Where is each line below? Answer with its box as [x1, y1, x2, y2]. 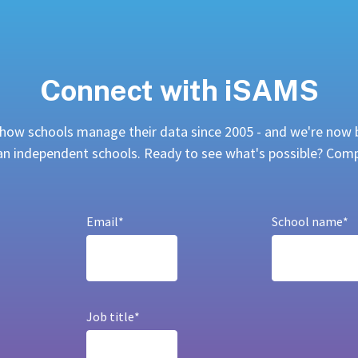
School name [272, 213, 343, 229]
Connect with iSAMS [39, 74, 319, 108]
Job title [86, 308, 134, 324]
